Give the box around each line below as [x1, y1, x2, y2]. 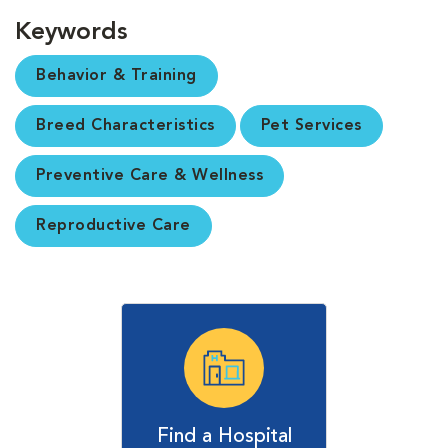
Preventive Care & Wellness [36, 167, 263, 184]
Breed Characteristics [36, 117, 215, 134]
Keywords [15, 20, 127, 45]
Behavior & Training [36, 67, 197, 84]
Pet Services [260, 117, 362, 134]
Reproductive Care [36, 217, 191, 234]
